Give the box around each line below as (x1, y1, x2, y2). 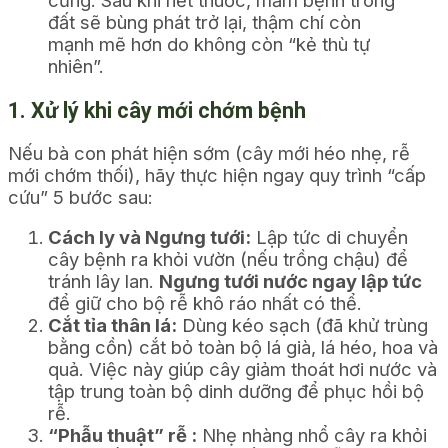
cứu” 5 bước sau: (8, 185, 153, 208)
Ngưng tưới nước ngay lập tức (159, 270, 422, 292)
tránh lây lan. (48, 270, 159, 292)
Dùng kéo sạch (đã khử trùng (177, 314, 428, 336)
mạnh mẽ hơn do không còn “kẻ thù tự (48, 32, 370, 55)
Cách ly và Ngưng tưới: (48, 226, 251, 248)
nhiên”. (48, 54, 104, 77)
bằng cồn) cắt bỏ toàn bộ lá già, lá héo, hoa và (48, 336, 438, 358)
